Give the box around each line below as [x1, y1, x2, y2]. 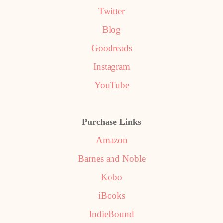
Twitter [98, 5, 125, 16]
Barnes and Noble [77, 153, 146, 164]
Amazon [95, 134, 128, 145]
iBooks [98, 190, 125, 201]
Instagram [93, 61, 130, 72]
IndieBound [89, 208, 134, 219]
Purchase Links [82, 116, 141, 127]
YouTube [94, 79, 129, 90]
